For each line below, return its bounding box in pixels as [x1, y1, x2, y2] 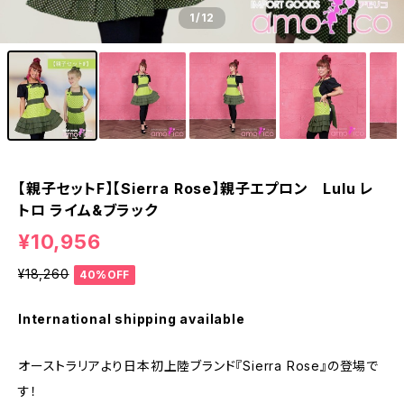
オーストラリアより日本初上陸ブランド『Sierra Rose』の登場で [18, 357, 379, 373]
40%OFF [79, 267, 130, 281]
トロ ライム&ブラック [18, 201, 158, 219]
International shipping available [18, 310, 245, 326]
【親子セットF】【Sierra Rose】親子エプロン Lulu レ [18, 179, 375, 197]
